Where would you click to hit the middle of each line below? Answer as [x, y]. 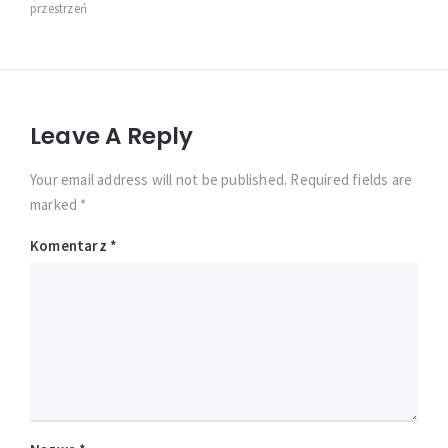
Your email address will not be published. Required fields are [221, 179]
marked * [58, 204]
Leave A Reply [112, 135]
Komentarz [70, 245]
